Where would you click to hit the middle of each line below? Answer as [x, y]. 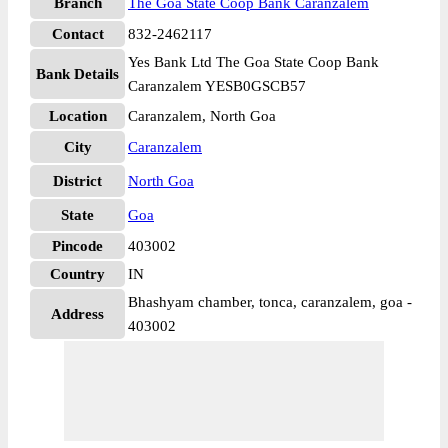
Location [77, 116]
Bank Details [77, 74]
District [77, 181]
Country [77, 274]
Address [77, 314]
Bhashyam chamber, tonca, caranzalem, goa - [270, 302]
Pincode [77, 246]
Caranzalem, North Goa [202, 116]
